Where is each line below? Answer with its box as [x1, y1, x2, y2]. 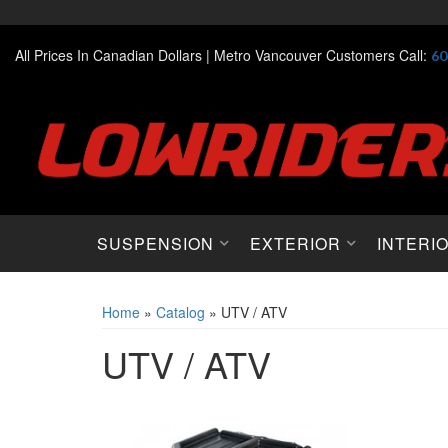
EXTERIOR [250, 232, 341, 255]
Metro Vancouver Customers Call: [214, 44, 431, 65]
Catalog [156, 302, 205, 322]
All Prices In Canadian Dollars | [15, 44, 210, 65]
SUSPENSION [97, 232, 214, 255]
